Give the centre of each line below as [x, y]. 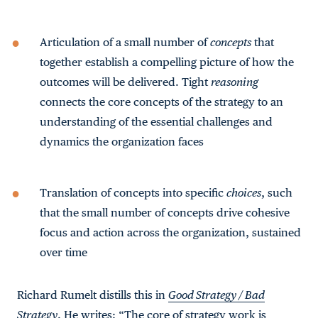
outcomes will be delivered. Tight [125, 82]
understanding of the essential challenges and [156, 122]
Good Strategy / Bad [216, 295]
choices [244, 193]
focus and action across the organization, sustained [170, 232]
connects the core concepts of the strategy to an [161, 102]
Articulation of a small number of [125, 42]
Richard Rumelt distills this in [93, 295]
